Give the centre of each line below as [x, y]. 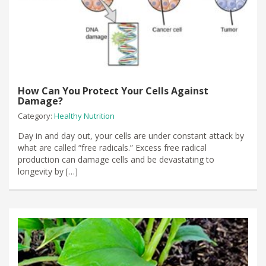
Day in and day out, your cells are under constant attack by [131, 136]
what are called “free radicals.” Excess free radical [112, 148]
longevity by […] [48, 172]
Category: [36, 116]
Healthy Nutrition [84, 116]
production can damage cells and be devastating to [116, 160]
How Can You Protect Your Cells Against [113, 91]
